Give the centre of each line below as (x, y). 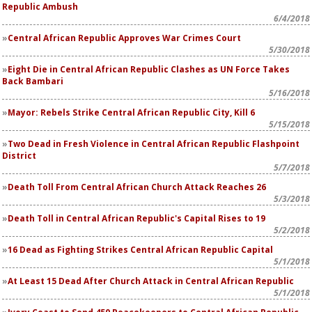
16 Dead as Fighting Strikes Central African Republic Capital (140, 250)
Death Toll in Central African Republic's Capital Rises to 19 (136, 218)
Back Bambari (33, 81)
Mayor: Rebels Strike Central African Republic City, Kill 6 (131, 112)
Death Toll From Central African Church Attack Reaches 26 (137, 187)
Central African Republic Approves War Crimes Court (124, 38)
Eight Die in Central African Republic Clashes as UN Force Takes (149, 69)
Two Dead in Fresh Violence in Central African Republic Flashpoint (154, 144)
